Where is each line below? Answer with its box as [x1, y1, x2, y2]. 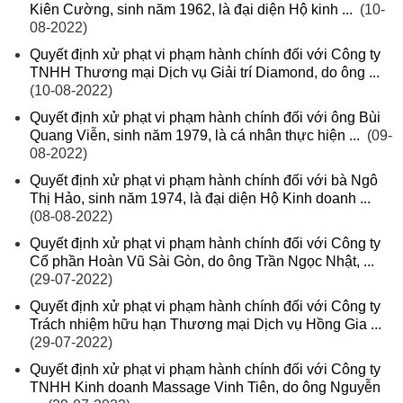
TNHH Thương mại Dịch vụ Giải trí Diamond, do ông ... [30, 65, 380, 81]
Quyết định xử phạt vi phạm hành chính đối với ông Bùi [30, 110, 381, 126]
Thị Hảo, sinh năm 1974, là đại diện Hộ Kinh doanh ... [30, 191, 371, 207]
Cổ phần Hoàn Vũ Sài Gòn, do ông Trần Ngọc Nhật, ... [30, 254, 374, 270]
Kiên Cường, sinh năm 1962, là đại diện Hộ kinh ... [30, 2, 353, 18]
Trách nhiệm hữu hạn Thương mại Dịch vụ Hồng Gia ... [30, 317, 381, 333]
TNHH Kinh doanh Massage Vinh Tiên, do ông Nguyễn [30, 380, 381, 396]
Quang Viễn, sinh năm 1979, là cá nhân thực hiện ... [30, 128, 360, 144]
